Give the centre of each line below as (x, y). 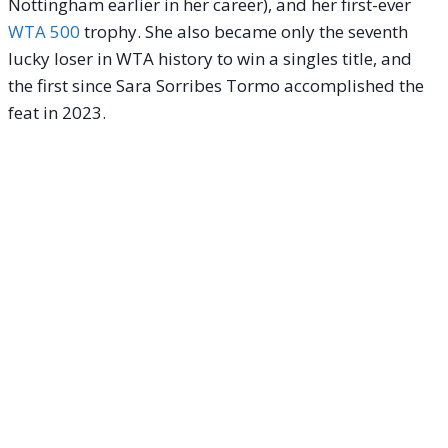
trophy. (110, 32)
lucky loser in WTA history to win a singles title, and (210, 59)
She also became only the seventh (274, 32)
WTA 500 (44, 32)
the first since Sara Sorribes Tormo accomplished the (216, 86)
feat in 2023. (57, 113)
